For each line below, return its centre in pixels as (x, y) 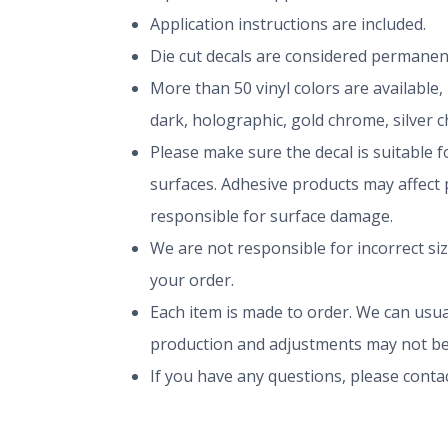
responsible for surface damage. (271, 216)
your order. (192, 280)
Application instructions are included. (288, 24)
